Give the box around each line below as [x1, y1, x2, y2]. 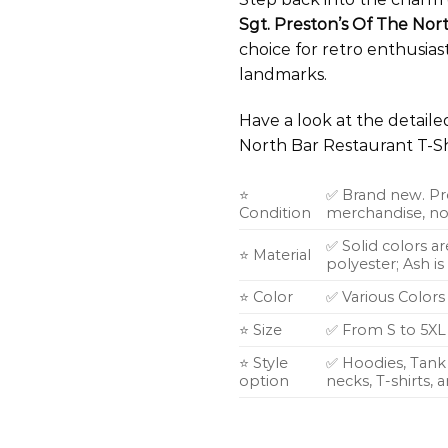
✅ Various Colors [326, 287, 446, 306]
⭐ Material [239, 245, 311, 264]
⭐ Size [239, 320, 282, 339]
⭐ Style [239, 353, 288, 372]
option [239, 371, 289, 390]
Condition [239, 203, 311, 222]
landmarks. [239, 64, 327, 84]
